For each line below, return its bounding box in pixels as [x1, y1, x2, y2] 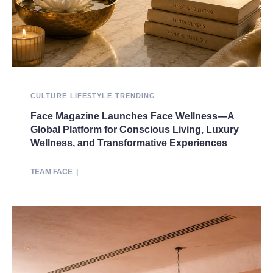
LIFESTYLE [69, 92, 112, 100]
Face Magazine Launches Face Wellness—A [30, 111, 235, 122]
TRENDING [115, 92, 156, 100]
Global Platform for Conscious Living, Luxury [30, 124, 239, 135]
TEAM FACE [30, 168, 73, 177]
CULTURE [30, 92, 67, 100]
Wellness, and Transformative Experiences [30, 138, 227, 149]
